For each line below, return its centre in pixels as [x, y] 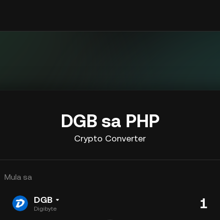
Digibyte [45, 209]
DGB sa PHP [110, 121]
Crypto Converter [110, 138]
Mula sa [18, 177]
